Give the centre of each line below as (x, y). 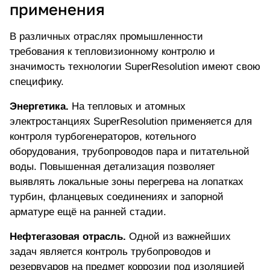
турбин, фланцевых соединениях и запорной (117, 197)
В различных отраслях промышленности (106, 37)
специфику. (37, 82)
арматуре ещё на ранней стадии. (88, 212)
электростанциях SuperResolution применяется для (131, 122)
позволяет (191, 167)
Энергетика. (39, 107)
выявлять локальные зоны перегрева (97, 182)
